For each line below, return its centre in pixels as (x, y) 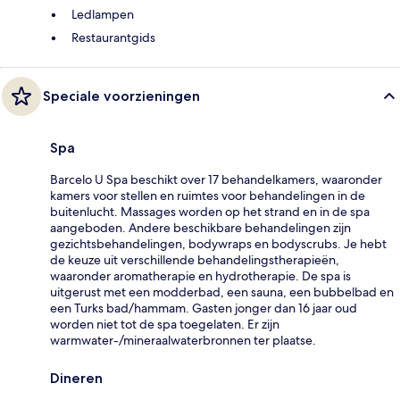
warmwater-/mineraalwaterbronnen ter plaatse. (183, 340)
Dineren (76, 378)
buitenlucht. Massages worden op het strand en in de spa (210, 211)
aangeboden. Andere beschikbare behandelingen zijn (200, 227)
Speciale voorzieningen (121, 96)
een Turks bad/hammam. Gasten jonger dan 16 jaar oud (204, 308)
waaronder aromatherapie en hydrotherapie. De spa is (200, 275)
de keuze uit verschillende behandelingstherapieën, (195, 259)
